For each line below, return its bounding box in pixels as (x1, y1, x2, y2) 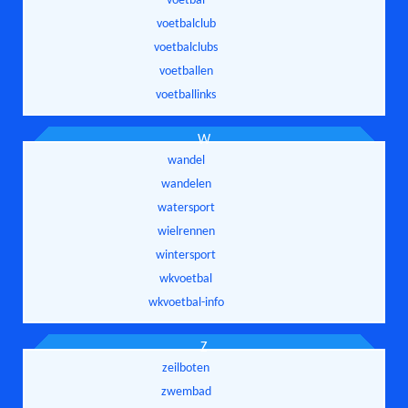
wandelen (160, 177, 211, 191)
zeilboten (162, 361, 210, 375)
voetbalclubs (154, 40, 219, 55)
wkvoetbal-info (148, 295, 224, 310)
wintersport (156, 248, 217, 262)
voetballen (158, 64, 213, 78)
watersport (157, 200, 215, 215)
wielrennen (157, 224, 215, 239)
